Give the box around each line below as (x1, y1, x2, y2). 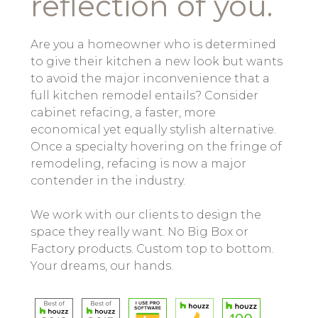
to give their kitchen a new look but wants (30, 55, 283, 68)
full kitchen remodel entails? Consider (30, 89, 258, 102)
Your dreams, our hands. (30, 259, 173, 273)
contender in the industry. (30, 174, 185, 187)
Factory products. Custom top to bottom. (30, 242, 274, 256)
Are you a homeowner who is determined (30, 38, 276, 51)
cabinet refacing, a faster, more (30, 106, 216, 119)
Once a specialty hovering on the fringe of (30, 140, 282, 153)
